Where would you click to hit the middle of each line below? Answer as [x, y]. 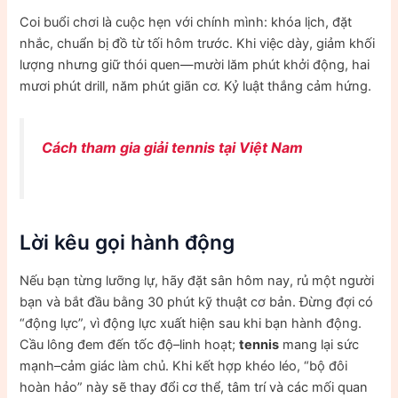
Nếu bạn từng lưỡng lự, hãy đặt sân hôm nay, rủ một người [197, 281]
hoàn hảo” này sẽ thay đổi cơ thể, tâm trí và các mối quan [194, 388]
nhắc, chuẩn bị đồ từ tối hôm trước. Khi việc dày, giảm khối [198, 43]
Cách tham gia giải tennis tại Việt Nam [173, 147]
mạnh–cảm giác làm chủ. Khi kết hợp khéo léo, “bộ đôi [184, 366]
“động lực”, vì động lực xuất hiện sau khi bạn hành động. [191, 324]
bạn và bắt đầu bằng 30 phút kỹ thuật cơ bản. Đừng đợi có [197, 302]
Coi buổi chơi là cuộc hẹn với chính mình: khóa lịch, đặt [186, 22]
